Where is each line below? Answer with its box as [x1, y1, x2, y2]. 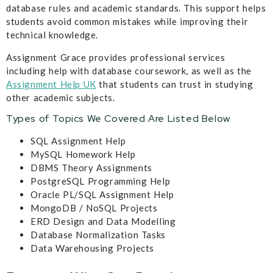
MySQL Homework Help [30, 149, 136, 160]
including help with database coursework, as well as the [6, 65, 252, 76]
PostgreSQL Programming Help [30, 175, 171, 187]
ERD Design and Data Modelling [30, 216, 176, 227]
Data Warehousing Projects [30, 243, 154, 254]
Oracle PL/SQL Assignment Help [30, 189, 174, 200]
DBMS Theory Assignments [30, 162, 152, 174]
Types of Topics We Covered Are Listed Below [6, 112, 230, 126]
